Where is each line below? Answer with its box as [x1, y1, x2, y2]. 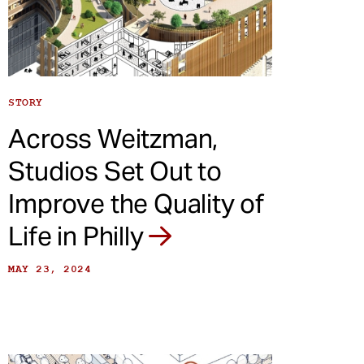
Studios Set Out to [8, 154, 222, 188]
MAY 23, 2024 [8, 262, 92, 276]
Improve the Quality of [8, 187, 264, 221]
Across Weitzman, [8, 122, 219, 156]
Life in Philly [8, 219, 149, 253]
